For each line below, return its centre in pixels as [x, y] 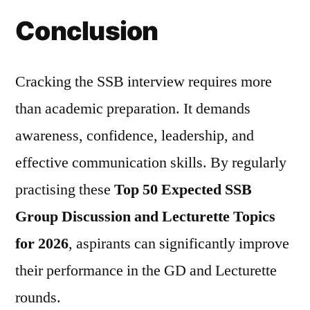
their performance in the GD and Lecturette [146, 271]
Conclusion [87, 31]
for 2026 [42, 244]
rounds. [38, 298]
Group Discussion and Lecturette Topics [145, 217]
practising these [65, 190]
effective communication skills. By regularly [151, 163]
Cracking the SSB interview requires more [144, 82]
